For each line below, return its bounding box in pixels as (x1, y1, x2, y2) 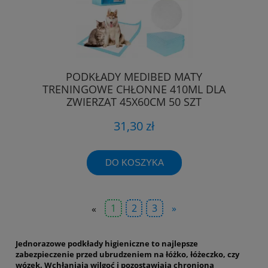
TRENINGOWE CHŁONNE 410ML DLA (42, 82, 226, 97)
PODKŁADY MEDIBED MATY (66, 69, 202, 84)
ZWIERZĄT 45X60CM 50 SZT (66, 95, 202, 109)
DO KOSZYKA (105, 157, 164, 167)
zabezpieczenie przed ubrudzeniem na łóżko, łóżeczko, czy (16, 248, 239, 260)
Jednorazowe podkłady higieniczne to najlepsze (16, 237, 198, 249)
